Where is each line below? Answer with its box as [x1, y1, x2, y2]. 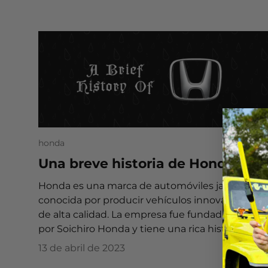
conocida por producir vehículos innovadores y [38, 194, 261, 206]
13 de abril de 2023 [38, 242, 125, 254]
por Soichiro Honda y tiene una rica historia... [38, 223, 248, 234]
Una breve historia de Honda [38, 155, 234, 171]
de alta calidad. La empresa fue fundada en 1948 [38, 208, 267, 220]
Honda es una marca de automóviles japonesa [38, 179, 259, 191]
